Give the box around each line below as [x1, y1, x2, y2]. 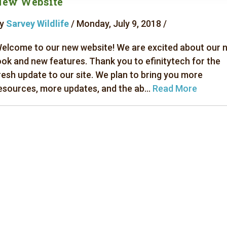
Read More [152, 83, 197, 94]
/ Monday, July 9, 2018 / [68, 18, 167, 29]
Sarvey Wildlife [6, 18, 69, 29]
